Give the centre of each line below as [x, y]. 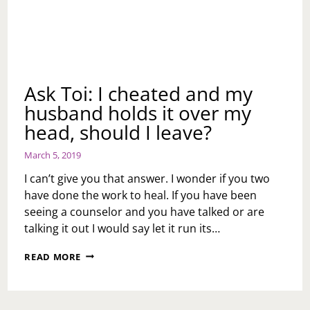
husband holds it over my [138, 112]
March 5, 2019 [53, 155]
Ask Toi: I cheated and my [139, 93]
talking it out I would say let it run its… [122, 228]
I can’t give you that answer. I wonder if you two [147, 178]
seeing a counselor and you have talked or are [145, 211]
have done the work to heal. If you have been [141, 195]
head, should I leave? [118, 132]
